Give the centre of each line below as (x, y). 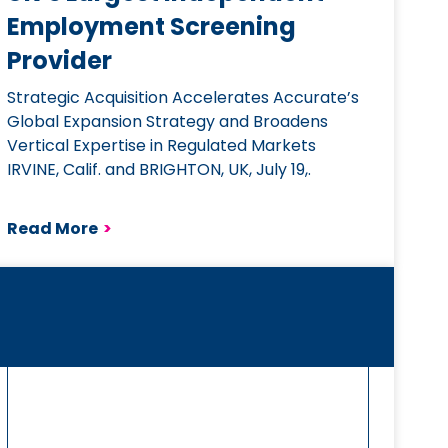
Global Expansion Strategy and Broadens (167, 121)
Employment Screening (151, 26)
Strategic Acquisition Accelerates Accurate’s (182, 97)
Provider (59, 60)
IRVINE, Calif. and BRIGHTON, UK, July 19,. (158, 169)
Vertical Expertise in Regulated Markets (161, 145)
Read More (52, 228)
